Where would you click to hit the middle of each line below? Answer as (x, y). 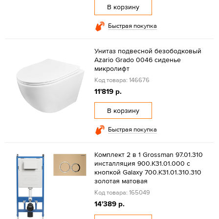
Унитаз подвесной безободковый (148, 51)
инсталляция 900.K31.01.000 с (142, 163)
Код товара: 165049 (122, 192)
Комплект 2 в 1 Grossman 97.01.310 (148, 154)
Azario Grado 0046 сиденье (137, 59)
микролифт (112, 68)
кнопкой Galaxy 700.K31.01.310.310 (148, 172)
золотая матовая (121, 181)
